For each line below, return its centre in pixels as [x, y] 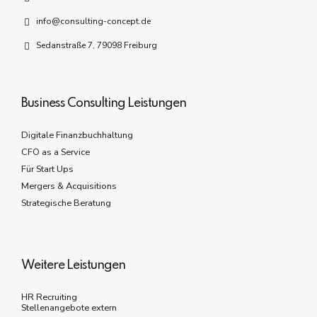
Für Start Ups [47, 169]
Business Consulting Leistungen [104, 104]
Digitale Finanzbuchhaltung [77, 136]
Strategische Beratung [66, 203]
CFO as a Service [56, 152]
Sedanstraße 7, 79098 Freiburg [97, 46]
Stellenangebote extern [69, 308]
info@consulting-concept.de [94, 22]
